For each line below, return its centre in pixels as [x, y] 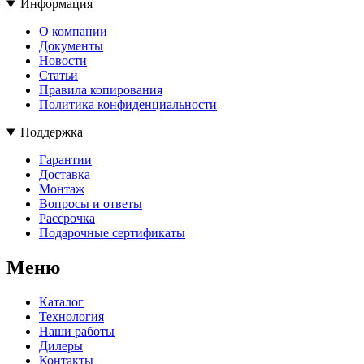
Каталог [61, 302]
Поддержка [51, 132]
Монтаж [62, 189]
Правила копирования [101, 90]
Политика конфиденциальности [128, 105]
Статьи [58, 76]
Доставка [65, 175]
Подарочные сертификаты [112, 233]
